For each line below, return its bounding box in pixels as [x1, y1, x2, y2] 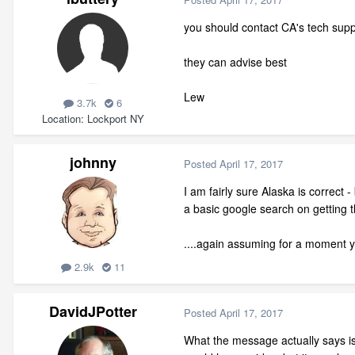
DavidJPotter [48, 301, 137, 323]
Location [41, 110, 81, 126]
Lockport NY [86, 110, 144, 126]
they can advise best [184, 54, 287, 71]
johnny [69, 152, 116, 174]
